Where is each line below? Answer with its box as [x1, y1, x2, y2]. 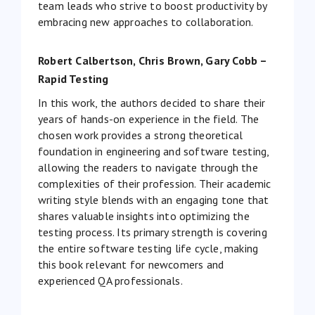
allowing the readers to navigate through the [38, 160, 258, 174]
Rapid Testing [38, 71, 109, 86]
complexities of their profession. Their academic [38, 176, 271, 191]
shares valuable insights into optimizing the [38, 208, 250, 223]
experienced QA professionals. [38, 273, 185, 288]
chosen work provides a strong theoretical [38, 127, 243, 142]
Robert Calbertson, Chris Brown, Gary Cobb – [38, 53, 267, 67]
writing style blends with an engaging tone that [38, 192, 269, 207]
